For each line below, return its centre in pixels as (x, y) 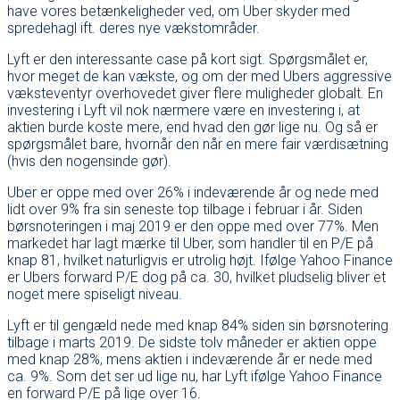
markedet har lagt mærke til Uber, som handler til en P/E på (190, 243)
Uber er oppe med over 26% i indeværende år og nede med (193, 192)
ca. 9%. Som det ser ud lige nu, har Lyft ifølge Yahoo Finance (195, 376)
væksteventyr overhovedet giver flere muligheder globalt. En (195, 93)
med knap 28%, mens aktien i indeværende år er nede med (190, 359)
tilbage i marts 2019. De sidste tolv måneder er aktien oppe (192, 342)
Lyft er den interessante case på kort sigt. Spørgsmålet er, (187, 59)
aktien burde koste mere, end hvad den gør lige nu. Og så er (192, 127)
